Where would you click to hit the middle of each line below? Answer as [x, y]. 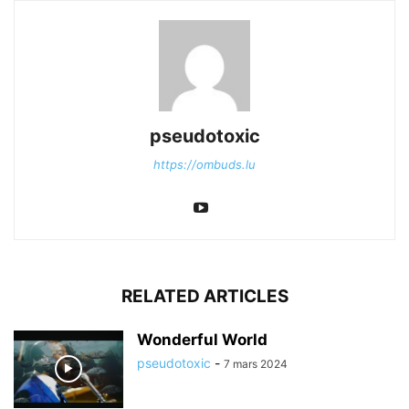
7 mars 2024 [256, 363]
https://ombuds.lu [204, 164]
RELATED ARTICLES [204, 296]
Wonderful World [202, 339]
